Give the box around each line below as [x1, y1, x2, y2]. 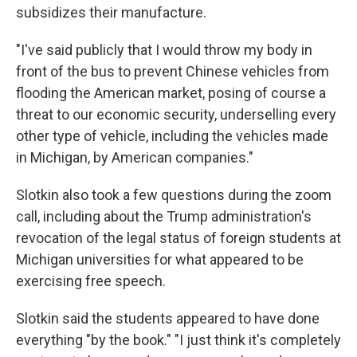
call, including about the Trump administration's [16, 208, 312, 226]
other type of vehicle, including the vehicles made [16, 127, 328, 145]
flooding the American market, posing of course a [16, 84, 326, 102]
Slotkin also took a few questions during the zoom [16, 186, 331, 204]
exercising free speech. [16, 273, 166, 290]
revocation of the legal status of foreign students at [16, 229, 341, 247]
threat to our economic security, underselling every [16, 106, 336, 124]
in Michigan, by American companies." [16, 149, 253, 167]
